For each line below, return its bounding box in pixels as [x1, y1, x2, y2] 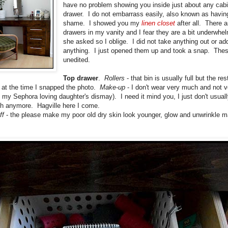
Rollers [104, 74, 125, 82]
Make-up [100, 83, 125, 91]
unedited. [63, 55, 91, 64]
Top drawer [63, 74, 99, 82]
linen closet [141, 19, 176, 27]
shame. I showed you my [63, 19, 142, 27]
